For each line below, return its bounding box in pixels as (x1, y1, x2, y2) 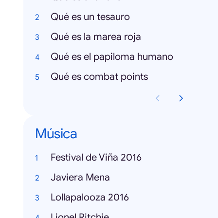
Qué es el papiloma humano (51, 51, 173, 63)
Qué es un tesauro (51, 11, 130, 23)
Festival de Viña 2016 (51, 151, 142, 164)
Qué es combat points (51, 71, 148, 83)
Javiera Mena (51, 171, 110, 184)
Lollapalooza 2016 (51, 191, 129, 204)
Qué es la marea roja (51, 31, 141, 43)
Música (35, 125, 77, 143)
